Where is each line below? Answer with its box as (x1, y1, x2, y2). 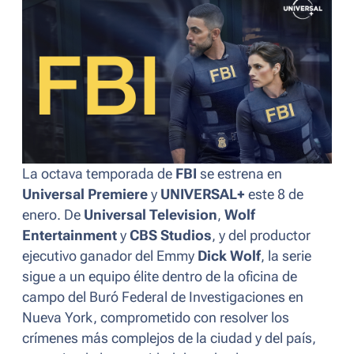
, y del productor (212, 228, 311, 244)
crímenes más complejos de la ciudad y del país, (22, 330, 316, 347)
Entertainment (22, 228, 117, 244)
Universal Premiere (22, 186, 148, 203)
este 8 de (245, 186, 303, 203)
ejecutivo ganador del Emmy (22, 248, 198, 265)
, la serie (261, 248, 311, 265)
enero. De (22, 207, 84, 224)
